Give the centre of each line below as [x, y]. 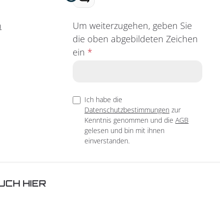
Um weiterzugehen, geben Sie [132, 25]
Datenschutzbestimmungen [127, 110]
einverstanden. [107, 140]
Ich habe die [103, 99]
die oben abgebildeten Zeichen [135, 39]
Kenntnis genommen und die [130, 120]
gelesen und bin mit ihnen [124, 130]
